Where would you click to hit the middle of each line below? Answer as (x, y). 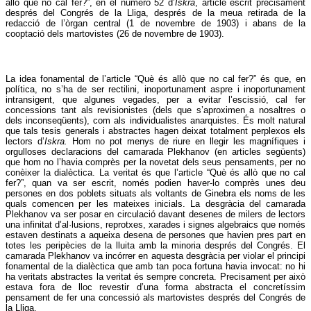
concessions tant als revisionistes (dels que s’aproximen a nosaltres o (155, 110)
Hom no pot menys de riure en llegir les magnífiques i (188, 142)
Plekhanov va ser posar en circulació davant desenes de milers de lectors (155, 215)
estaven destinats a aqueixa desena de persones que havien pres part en (155, 235)
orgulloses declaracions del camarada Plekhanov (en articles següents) (155, 152)
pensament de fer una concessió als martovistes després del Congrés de (155, 298)
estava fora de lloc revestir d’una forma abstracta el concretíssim (155, 287)
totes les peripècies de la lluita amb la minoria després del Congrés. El (155, 246)
